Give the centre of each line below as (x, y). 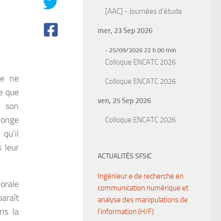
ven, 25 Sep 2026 (124, 101)
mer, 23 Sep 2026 (125, 31)
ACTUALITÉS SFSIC (125, 156)
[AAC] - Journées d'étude (144, 11)
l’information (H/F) (126, 212)
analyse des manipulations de (143, 200)
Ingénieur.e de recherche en (141, 176)
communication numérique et (143, 188)
